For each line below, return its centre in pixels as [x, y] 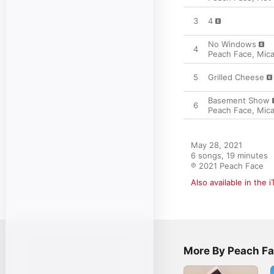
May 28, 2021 [217, 145]
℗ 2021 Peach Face [227, 166]
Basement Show [239, 100]
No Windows [232, 44]
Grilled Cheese [236, 77]
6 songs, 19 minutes [229, 155]
